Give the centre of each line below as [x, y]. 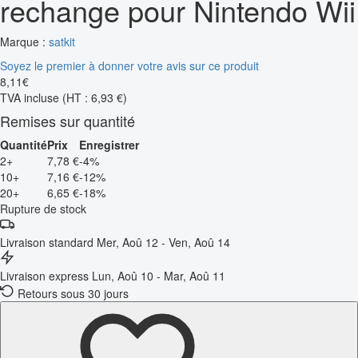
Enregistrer [109, 144]
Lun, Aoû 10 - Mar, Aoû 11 [159, 275]
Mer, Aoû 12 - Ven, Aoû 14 [163, 242]
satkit [62, 41]
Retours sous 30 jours [73, 293]
